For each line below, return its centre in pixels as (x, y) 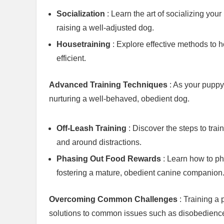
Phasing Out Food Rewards (110, 159)
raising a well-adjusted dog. (105, 28)
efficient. (71, 58)
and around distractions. (99, 142)
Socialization (82, 14)
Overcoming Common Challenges (114, 199)
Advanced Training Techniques (109, 85)
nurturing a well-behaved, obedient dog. (119, 99)
